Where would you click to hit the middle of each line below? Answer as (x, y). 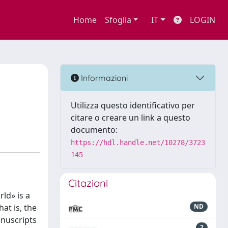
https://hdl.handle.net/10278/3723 (138, 142)
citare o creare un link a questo (131, 118)
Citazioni (88, 183)
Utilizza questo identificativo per (133, 105)
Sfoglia (118, 20)
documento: (94, 130)
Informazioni (103, 78)
